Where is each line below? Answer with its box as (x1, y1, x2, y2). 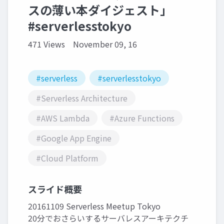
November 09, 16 (73, 38, 137, 50)
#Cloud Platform (36, 152, 98, 164)
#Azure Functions (109, 112, 174, 124)
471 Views (28, 38, 65, 50)
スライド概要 (28, 182, 82, 195)
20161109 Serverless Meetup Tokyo (28, 200, 160, 212)
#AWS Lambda (36, 112, 89, 124)
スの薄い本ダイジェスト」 (28, 1, 172, 18)
